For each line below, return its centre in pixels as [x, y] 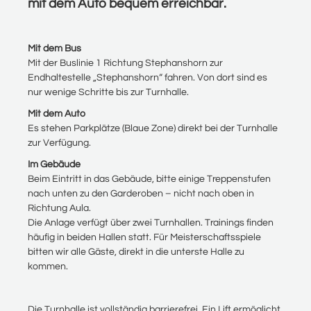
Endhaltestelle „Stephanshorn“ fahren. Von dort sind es [148, 78]
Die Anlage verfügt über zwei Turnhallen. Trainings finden [151, 223]
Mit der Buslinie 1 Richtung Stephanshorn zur [125, 63]
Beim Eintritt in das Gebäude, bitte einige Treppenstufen [149, 179]
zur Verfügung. [59, 143]
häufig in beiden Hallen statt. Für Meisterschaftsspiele [144, 237]
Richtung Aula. [59, 208]
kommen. [48, 267]
